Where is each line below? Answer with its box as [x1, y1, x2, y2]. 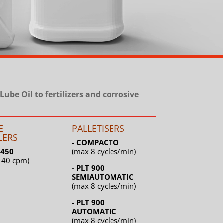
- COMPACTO [72, 137, 119, 148]
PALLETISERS [72, 122, 125, 135]
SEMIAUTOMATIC [72, 172, 136, 182]
